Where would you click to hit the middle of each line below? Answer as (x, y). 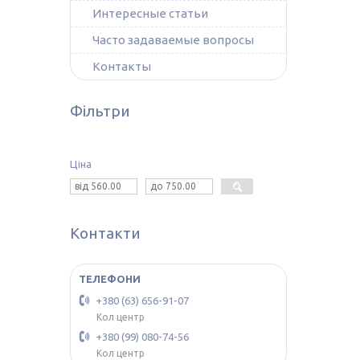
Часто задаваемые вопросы (173, 39)
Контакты (122, 66)
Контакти (105, 233)
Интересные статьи (150, 13)
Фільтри (100, 110)
